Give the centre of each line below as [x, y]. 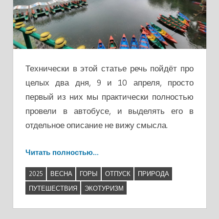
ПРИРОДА [153, 174]
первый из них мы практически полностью [109, 97]
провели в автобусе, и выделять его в [109, 111]
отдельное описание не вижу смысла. [97, 125]
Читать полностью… [62, 152]
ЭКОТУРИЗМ [104, 188]
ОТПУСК [118, 174]
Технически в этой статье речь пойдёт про [109, 68]
